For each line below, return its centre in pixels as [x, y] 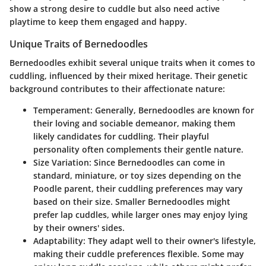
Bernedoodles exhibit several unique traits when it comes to [132, 62]
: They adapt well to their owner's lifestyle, [170, 240]
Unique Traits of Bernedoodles [79, 44]
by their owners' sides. [79, 227]
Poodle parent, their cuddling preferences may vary [138, 188]
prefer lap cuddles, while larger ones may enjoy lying [140, 214]
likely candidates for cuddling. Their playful [121, 136]
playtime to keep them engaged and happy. [98, 21]
